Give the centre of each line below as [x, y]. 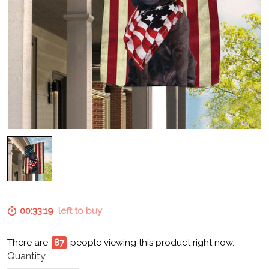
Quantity [26, 256]
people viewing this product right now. [153, 243]
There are [28, 243]
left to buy [77, 211]
